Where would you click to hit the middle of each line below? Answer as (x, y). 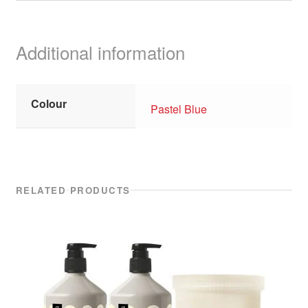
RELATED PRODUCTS (73, 190)
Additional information (100, 52)
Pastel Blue (179, 109)
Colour (49, 104)
